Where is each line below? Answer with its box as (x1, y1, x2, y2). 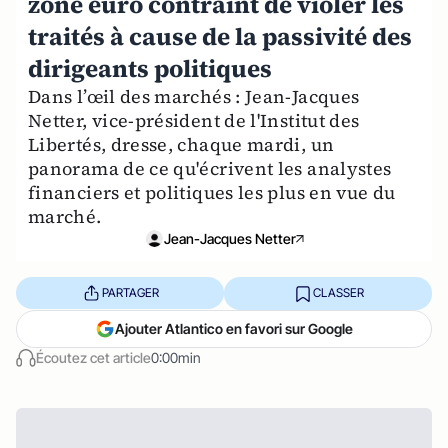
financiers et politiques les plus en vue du (28, 179, 396, 205)
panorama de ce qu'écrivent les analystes (28, 155, 392, 181)
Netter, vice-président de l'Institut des (28, 107, 360, 133)
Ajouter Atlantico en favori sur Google (115, 319, 353, 337)
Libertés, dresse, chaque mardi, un (28, 131, 335, 157)
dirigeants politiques (28, 51, 272, 85)
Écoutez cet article (36, 348, 151, 366)
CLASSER (312, 285, 364, 301)
